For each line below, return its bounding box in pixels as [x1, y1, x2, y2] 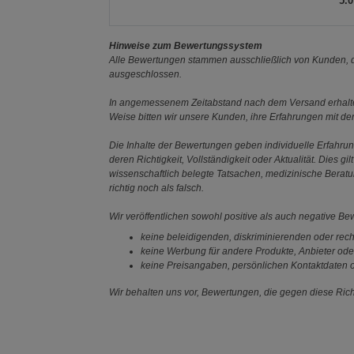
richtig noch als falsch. [109, 182, 205, 194]
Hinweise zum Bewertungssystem [109, 40, 263, 51]
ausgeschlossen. [109, 68, 183, 80]
